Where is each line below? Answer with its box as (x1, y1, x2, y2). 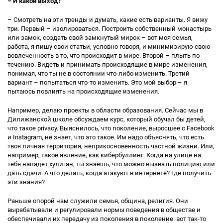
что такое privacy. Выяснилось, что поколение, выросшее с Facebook (7, 124, 215, 132)
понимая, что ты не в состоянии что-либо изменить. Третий (7, 70, 190, 77)
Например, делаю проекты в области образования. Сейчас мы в (7, 107, 203, 114)
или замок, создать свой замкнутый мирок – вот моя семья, (7, 34, 193, 41)
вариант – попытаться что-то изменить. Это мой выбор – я (7, 79, 187, 86)
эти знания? (7, 178, 45, 186)
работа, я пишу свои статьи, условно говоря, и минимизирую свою (7, 43, 211, 50)
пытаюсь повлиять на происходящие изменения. (7, 88, 159, 95)
